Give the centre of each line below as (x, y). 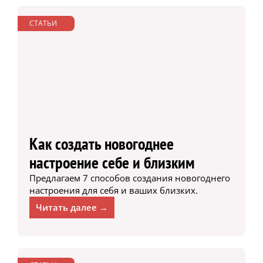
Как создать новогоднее (101, 144)
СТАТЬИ (43, 23)
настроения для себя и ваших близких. (113, 190)
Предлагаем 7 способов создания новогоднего (129, 178)
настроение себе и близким (112, 163)
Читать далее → (72, 208)
